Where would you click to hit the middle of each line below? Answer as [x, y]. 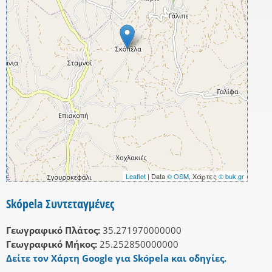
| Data [156, 176]
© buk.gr [231, 176]
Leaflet [136, 176]
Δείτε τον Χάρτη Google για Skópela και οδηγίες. [116, 258]
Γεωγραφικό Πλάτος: [53, 230]
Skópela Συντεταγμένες [60, 204]
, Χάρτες [204, 176]
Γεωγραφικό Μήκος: [52, 244]
